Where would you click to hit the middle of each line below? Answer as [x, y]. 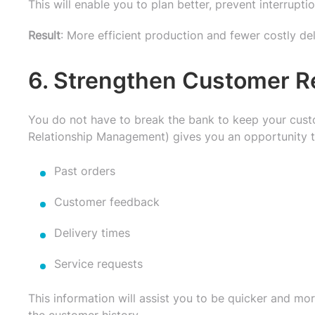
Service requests [98, 263]
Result [44, 35]
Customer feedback [107, 201]
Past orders [85, 171]
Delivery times [92, 232]
